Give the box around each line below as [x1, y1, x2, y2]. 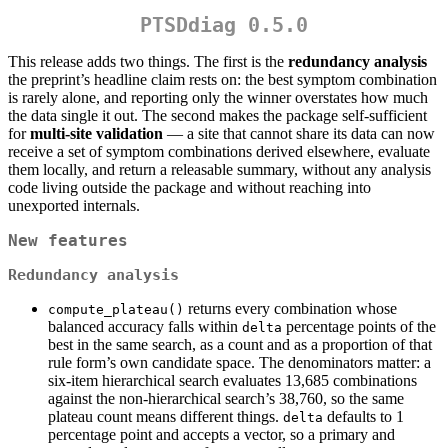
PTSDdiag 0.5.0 [140, 13, 308, 38]
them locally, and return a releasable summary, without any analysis [8, 161, 431, 179]
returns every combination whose [184, 299, 397, 317]
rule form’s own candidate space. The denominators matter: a [48, 353, 431, 371]
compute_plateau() [48, 301, 184, 317]
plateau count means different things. [48, 407, 283, 425]
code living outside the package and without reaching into [8, 179, 371, 197]
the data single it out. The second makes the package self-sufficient [8, 107, 427, 125]
